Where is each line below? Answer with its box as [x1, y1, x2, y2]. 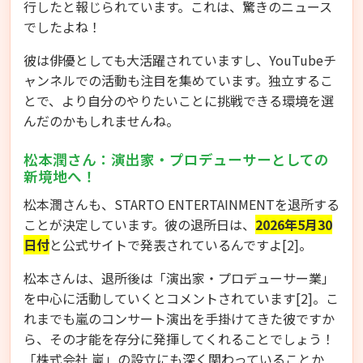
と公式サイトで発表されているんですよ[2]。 [49, 234, 312, 254]
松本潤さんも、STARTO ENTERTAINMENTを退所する [23, 194, 340, 214]
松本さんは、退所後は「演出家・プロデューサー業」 [23, 267, 335, 288]
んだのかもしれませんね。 [23, 110, 179, 130]
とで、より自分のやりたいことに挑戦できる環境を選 [23, 90, 334, 110]
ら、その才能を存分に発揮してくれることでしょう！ [23, 328, 335, 348]
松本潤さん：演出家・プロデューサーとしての [23, 148, 329, 169]
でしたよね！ [23, 16, 101, 36]
